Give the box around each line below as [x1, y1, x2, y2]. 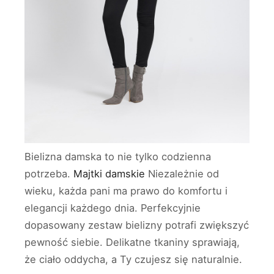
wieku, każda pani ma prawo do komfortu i [24, 184, 228, 197]
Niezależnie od [145, 167, 219, 180]
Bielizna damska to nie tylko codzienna [24, 150, 211, 163]
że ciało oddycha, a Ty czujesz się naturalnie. [24, 253, 242, 265]
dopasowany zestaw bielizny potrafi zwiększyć [24, 218, 249, 231]
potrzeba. [24, 167, 73, 180]
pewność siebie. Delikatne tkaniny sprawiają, [24, 235, 240, 248]
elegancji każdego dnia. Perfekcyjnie [24, 201, 201, 214]
